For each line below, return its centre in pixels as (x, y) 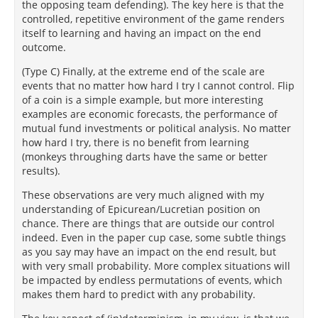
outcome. (44, 47)
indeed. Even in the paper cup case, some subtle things (154, 237)
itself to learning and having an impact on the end (142, 33)
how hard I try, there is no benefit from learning (136, 142)
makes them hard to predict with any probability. (139, 294)
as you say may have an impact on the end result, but (149, 252)
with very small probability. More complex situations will (156, 266)
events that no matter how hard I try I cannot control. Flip (158, 86)
